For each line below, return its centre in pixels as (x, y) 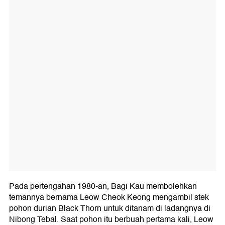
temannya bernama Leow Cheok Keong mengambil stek (109, 198)
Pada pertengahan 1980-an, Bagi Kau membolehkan (103, 187)
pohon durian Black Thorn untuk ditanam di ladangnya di (110, 209)
